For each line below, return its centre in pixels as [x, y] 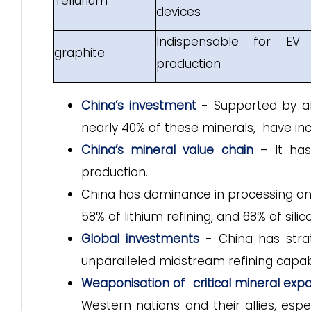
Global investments [140, 239]
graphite [79, 53]
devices [178, 12]
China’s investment [139, 106]
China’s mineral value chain [167, 150]
